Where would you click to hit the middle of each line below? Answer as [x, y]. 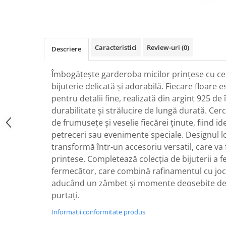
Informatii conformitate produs [98, 212]
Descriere [66, 49]
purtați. [66, 195]
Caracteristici [116, 47]
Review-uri [164, 47]
